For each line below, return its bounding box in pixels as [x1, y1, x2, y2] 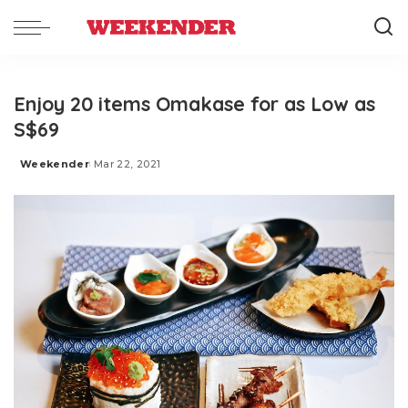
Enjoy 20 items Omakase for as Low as [14, 91, 375, 116]
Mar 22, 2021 [94, 158, 161, 170]
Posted [19, 164, 63, 178]
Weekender [20, 158, 90, 170]
